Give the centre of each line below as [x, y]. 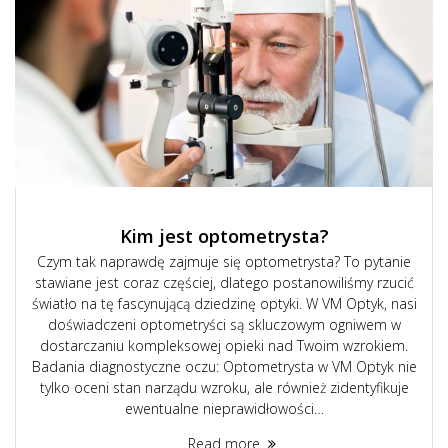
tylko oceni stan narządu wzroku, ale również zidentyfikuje [224, 387]
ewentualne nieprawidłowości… [224, 408]
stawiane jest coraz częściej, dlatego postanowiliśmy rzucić [224, 282]
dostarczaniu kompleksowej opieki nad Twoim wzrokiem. [224, 345]
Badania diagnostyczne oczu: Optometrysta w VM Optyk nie [224, 366]
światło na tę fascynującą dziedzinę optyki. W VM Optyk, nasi [224, 303]
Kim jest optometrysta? [224, 235]
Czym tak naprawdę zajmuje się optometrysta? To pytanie [224, 261]
